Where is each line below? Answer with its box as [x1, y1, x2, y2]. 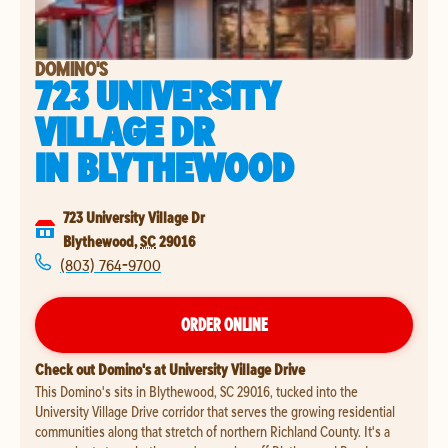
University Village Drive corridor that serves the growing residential [35, 401, 395, 421]
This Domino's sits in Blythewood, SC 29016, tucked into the [35, 381, 358, 401]
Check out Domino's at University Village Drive [35, 359, 305, 379]
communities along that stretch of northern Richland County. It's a [35, 421, 390, 441]
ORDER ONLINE [180, 313, 268, 336]
